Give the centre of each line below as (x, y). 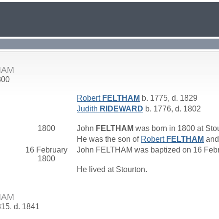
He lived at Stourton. (113, 169)
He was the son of (109, 139)
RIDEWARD (121, 109)
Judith (88, 109)
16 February (46, 150)
